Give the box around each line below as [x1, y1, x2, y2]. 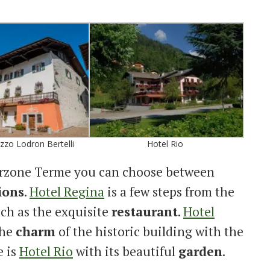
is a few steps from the [104, 183, 234, 201]
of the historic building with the [55, 223, 243, 240]
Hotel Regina [30, 183, 104, 201]
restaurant [111, 203, 178, 221]
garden [178, 243, 222, 260]
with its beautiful [73, 243, 178, 260]
